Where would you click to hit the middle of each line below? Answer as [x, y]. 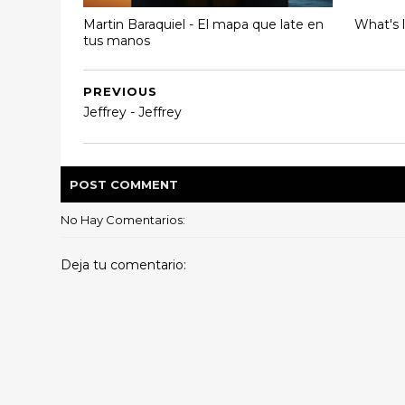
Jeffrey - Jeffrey [133, 113]
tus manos [117, 40]
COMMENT [145, 185]
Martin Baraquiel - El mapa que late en [204, 24]
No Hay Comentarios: [123, 220]
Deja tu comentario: [124, 265]
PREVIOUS [121, 92]
